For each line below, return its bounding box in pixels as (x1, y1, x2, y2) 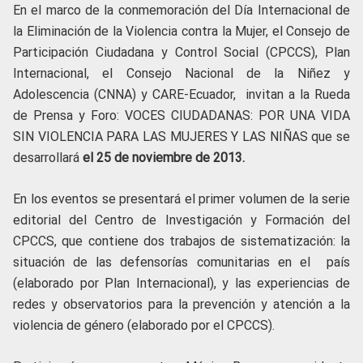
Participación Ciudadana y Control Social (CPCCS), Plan (13, 45, 350, 61)
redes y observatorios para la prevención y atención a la (13, 297, 350, 313)
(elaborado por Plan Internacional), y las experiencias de (13, 275, 350, 292)
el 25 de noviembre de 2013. (83, 150, 245, 166)
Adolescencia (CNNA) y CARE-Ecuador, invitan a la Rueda (13, 87, 350, 103)
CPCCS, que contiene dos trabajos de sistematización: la (13, 233, 350, 250)
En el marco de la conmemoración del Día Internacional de (13, 2, 350, 19)
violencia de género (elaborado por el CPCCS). (13, 318, 275, 334)
